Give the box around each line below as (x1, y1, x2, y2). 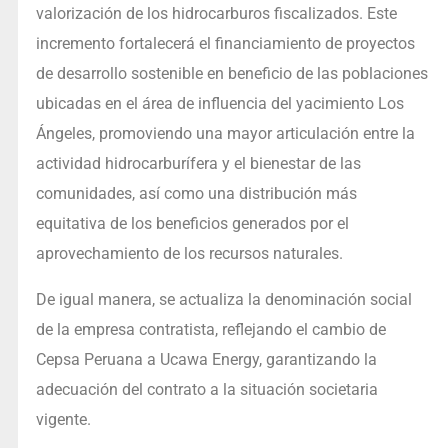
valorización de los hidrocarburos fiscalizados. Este (35, 4, 397, 24)
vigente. (35, 410, 91, 430)
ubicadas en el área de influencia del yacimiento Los (35, 94, 404, 114)
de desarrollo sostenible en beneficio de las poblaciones (35, 64, 428, 84)
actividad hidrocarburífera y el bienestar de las (35, 154, 361, 174)
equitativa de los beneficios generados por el (35, 214, 349, 234)
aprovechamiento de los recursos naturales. (35, 244, 343, 264)
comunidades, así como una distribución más (35, 184, 357, 204)
